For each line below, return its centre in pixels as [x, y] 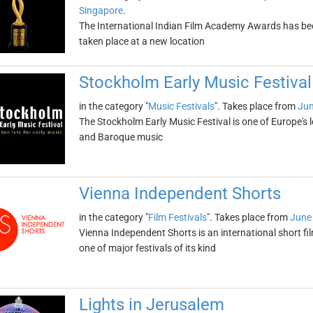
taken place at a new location [141, 41]
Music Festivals [181, 106]
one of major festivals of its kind [147, 248]
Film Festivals [177, 217]
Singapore [101, 10]
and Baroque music [121, 137]
